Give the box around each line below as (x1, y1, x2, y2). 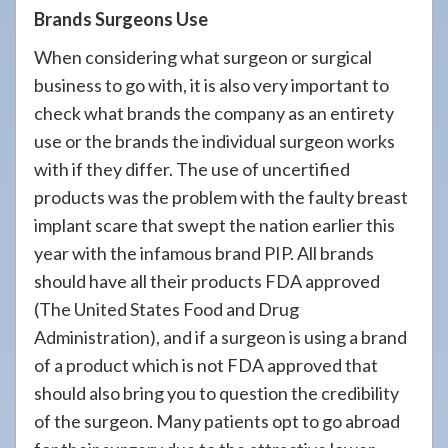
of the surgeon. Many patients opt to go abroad (34, 410, 400, 432)
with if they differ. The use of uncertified (34, 158, 350, 180)
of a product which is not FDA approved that (34, 354, 378, 376)
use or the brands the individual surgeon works (34, 130, 395, 152)
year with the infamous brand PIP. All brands (34, 242, 374, 264)
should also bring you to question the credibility (34, 382, 399, 404)
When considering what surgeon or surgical (34, 46, 372, 68)
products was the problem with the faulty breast (34, 186, 408, 208)
